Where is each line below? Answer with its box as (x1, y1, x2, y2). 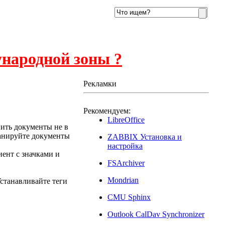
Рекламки (83, 79, 117, 88)
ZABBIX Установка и (107, 132, 182, 141)
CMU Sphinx (107, 192, 151, 201)
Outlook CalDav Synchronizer (107, 209, 204, 218)
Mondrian (107, 175, 139, 184)
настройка (107, 141, 143, 150)
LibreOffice (107, 115, 145, 124)
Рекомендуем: (83, 106, 131, 115)
